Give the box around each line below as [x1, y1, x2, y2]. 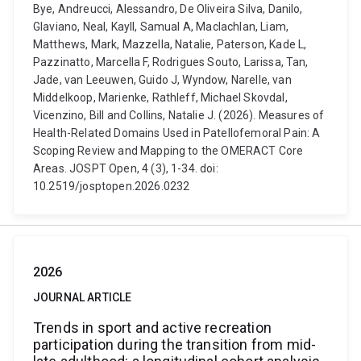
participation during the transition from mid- [33, 336, 317, 353]
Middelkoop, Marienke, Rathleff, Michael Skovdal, [33, 91, 288, 104]
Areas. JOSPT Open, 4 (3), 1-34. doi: [33, 162, 218, 175]
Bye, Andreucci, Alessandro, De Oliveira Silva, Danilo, [33, 2, 303, 15]
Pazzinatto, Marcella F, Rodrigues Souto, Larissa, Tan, [33, 56, 309, 68]
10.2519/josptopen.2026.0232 [33, 180, 190, 193]
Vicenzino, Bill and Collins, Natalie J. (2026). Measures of [33, 109, 325, 122]
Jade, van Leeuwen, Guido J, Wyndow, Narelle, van [33, 73, 292, 86]
